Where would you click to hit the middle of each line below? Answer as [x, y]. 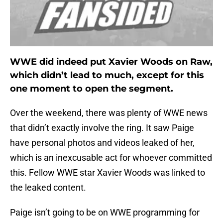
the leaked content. [48, 188]
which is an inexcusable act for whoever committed [111, 158]
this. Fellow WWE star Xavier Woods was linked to [108, 173]
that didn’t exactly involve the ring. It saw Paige [102, 128]
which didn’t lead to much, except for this [107, 75]
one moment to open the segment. [92, 89]
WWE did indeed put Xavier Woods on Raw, [111, 62]
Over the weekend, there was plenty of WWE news [109, 113]
